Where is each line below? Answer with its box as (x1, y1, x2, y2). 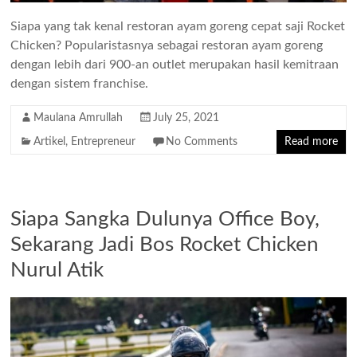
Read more (284, 136, 338, 148)
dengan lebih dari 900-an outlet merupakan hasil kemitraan (10, 58, 339, 72)
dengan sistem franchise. (10, 77, 149, 91)
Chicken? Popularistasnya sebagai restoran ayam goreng (10, 39, 324, 53)
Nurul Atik (10, 260, 104, 281)
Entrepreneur (71, 136, 136, 148)
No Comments (166, 136, 238, 148)
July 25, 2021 (153, 112, 220, 124)
